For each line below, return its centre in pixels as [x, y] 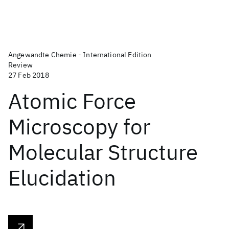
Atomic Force [72, 101]
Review [20, 65]
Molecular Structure [103, 152]
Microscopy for [79, 127]
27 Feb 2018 [29, 75]
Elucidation [62, 178]
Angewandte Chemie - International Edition [80, 55]
